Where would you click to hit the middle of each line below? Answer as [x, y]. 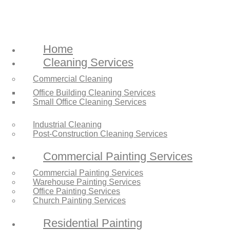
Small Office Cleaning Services [90, 102]
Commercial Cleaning [73, 79]
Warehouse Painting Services [87, 182]
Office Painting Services [76, 191]
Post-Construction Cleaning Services [100, 133]
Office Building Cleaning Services [94, 93]
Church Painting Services [79, 200]
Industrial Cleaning [67, 124]
